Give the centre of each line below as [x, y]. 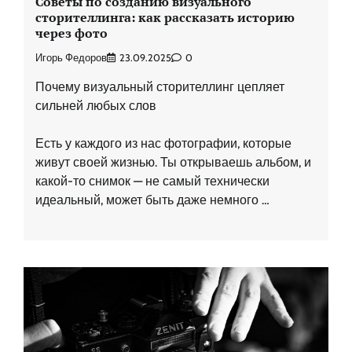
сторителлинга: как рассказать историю [165, 17]
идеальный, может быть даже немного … [152, 200]
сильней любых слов [96, 105]
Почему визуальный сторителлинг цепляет [160, 86]
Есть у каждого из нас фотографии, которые [163, 143]
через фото [71, 33]
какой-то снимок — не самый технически [152, 181]
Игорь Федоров [71, 57]
